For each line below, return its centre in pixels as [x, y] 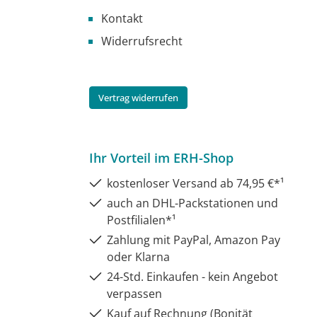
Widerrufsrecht [142, 41]
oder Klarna [138, 257]
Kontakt [122, 18]
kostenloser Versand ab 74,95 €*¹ [196, 183]
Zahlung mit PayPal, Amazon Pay [194, 240]
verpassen [134, 293]
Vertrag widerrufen [138, 97]
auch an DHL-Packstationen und [192, 203]
